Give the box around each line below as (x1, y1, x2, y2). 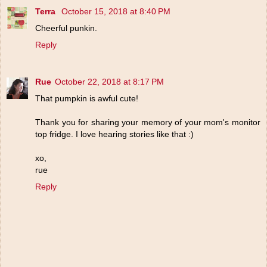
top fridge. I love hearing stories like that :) (35, 129, 194, 139)
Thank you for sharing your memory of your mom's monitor (35, 117, 260, 127)
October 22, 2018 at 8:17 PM (55, 76, 164, 86)
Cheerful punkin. (35, 23, 97, 33)
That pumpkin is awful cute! (35, 93, 138, 103)
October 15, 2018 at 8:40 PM (61, 6, 170, 16)
